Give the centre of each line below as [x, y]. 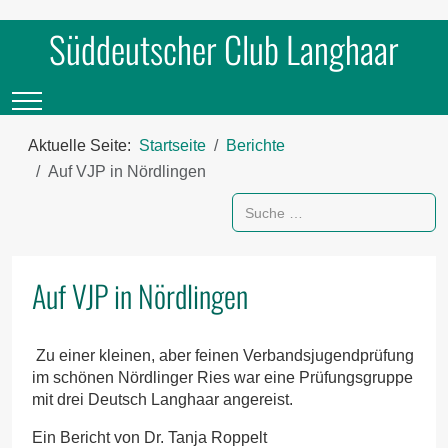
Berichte [255, 145]
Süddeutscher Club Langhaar [224, 48]
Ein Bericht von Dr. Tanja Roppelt [149, 437]
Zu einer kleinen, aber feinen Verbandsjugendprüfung [223, 355]
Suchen [258, 202]
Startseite [172, 145]
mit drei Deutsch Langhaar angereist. [162, 399]
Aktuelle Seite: [83, 145]
